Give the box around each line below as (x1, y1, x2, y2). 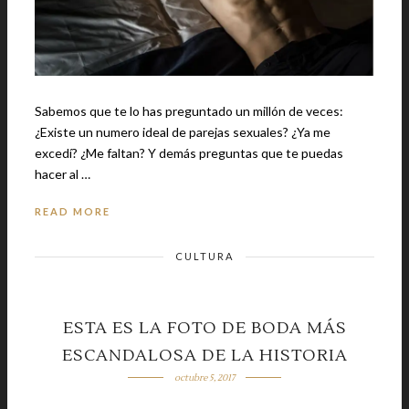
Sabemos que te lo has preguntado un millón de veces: (35, 102, 343, 119)
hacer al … (35, 165, 90, 182)
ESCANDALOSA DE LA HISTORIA (61, 344, 348, 366)
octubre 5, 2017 (173, 371, 235, 383)
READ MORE (35, 204, 110, 217)
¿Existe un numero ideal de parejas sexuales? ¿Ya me (35, 123, 330, 140)
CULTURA (175, 249, 234, 262)
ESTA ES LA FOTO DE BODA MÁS (62, 317, 347, 339)
